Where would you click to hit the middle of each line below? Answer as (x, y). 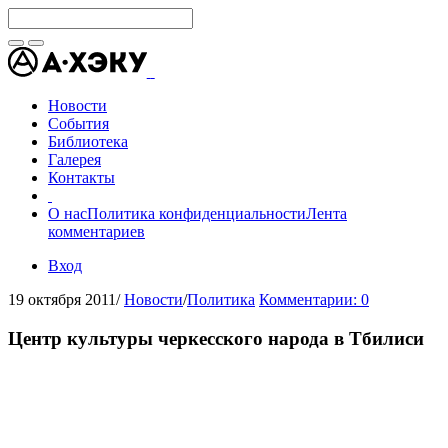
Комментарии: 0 (314, 299)
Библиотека (88, 141)
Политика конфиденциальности (196, 213)
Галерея (74, 159)
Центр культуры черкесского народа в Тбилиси (216, 338)
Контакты (81, 177)
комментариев (96, 231)
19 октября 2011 (62, 299)
